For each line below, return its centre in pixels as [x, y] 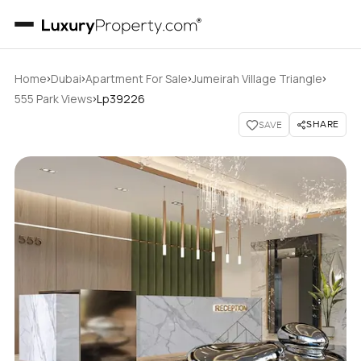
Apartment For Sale [136, 79]
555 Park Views [53, 99]
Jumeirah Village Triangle [257, 79]
